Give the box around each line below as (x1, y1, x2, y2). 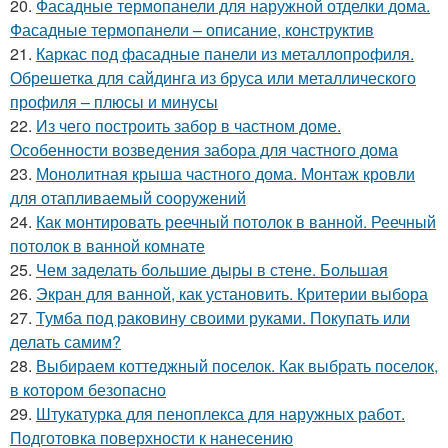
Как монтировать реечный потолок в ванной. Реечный (36, 210, 436, 233)
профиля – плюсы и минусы (10, 90, 218, 113)
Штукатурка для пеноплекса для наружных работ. (36, 402, 405, 425)
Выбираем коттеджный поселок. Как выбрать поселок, (36, 354, 438, 377)
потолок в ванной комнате (10, 234, 205, 257)
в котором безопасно (10, 378, 166, 401)
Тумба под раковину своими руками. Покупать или (36, 306, 410, 329)
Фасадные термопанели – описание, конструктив (10, 18, 374, 41)
